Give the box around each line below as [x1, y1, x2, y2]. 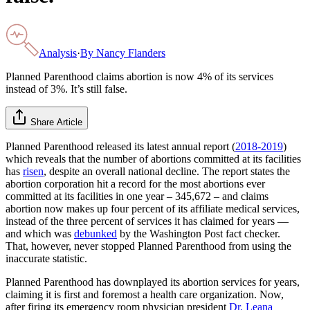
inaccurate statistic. [6, 252, 87, 264]
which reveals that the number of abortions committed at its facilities [6, 152, 301, 165]
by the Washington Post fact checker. [117, 227, 280, 239]
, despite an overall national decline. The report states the [44, 165, 290, 177]
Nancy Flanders [96, 46, 165, 59]
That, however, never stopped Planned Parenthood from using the [6, 239, 291, 252]
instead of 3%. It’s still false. [6, 82, 127, 95]
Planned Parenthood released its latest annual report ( [6, 140, 235, 152]
